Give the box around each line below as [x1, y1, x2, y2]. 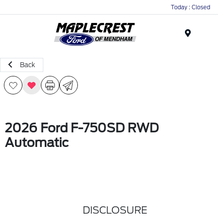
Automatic [5, 135, 69, 150]
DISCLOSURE [82, 204, 147, 216]
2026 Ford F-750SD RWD [5, 121, 159, 135]
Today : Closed [171, 3, 210, 11]
